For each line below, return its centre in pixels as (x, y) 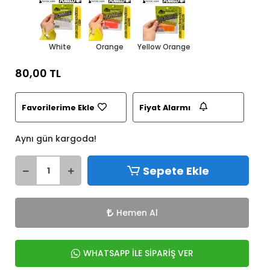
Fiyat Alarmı (165, 107)
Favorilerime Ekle (58, 107)
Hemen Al (137, 212)
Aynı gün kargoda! (56, 139)
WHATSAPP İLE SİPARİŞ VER (138, 253)
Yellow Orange (164, 47)
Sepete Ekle (176, 171)
